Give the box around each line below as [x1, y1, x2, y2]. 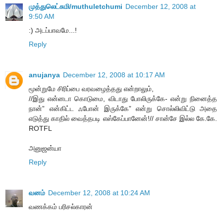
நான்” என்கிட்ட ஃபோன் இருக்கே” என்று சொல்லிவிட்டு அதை [29, 104, 217, 112]
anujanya [29, 70, 60, 79]
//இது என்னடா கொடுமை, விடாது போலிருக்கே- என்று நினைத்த [29, 94, 217, 103]
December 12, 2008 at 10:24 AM [48, 188, 150, 197]
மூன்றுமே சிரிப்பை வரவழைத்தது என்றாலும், [29, 84, 154, 93]
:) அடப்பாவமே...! [29, 26, 77, 34]
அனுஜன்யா [29, 144, 61, 152]
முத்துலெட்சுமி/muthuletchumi [29, 2, 122, 10]
